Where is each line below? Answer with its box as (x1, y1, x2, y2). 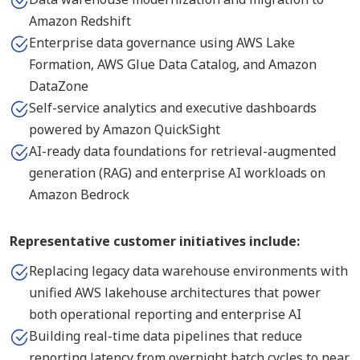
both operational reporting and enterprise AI (29, 305, 301, 323)
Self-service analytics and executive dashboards (29, 99, 317, 117)
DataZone (29, 77, 88, 95)
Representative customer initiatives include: (10, 232, 300, 250)
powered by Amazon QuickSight (29, 121, 220, 138)
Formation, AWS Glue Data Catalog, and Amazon (29, 55, 317, 73)
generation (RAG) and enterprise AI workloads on (29, 164, 325, 182)
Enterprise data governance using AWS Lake (29, 34, 295, 51)
